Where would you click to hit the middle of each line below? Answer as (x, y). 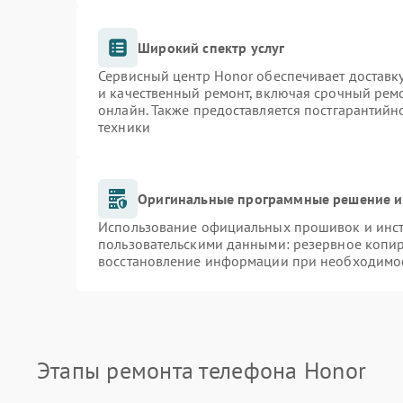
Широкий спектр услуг (211, 47)
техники (124, 127)
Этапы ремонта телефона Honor (201, 370)
